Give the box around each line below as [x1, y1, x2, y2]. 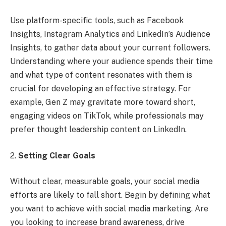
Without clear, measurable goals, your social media [10, 177, 199, 187]
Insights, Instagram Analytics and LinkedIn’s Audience [10, 29, 210, 39]
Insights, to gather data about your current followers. [10, 43, 210, 53]
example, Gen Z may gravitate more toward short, [10, 97, 195, 107]
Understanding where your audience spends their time [10, 56, 213, 67]
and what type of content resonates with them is [10, 70, 192, 80]
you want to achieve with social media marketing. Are [10, 204, 208, 214]
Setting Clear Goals [18, 150, 95, 160]
